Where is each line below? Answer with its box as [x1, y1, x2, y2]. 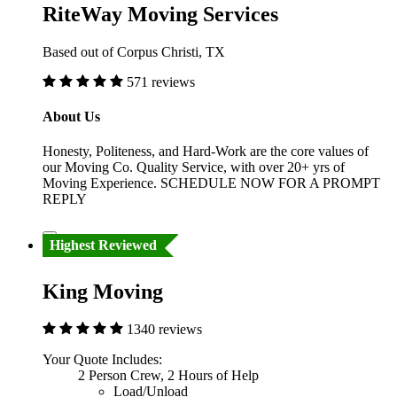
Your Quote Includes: [43, 352, 162, 368]
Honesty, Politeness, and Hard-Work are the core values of [43, 144, 369, 160]
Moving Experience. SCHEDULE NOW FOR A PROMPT [43, 175, 380, 191]
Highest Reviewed [50, 237, 157, 253]
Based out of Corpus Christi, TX [43, 43, 225, 59]
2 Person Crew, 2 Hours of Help [78, 368, 259, 384]
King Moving [43, 280, 163, 304]
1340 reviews [127, 322, 202, 338]
